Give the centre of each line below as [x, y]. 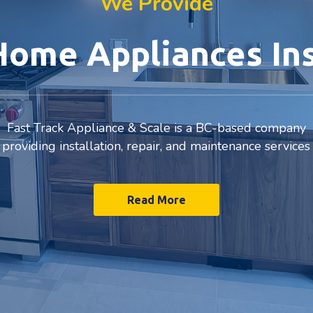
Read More [156, 200]
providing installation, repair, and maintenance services [156, 146]
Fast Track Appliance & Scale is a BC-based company [156, 128]
